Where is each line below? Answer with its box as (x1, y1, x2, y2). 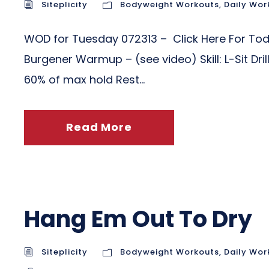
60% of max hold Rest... (24, 72, 145, 87)
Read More (66, 119, 132, 134)
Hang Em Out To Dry (24, 203, 252, 235)
